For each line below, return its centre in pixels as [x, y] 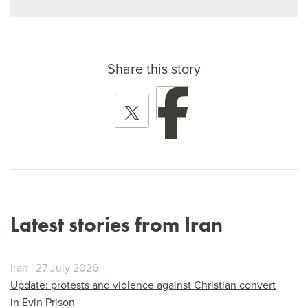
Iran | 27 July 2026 [54, 267]
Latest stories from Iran [117, 224]
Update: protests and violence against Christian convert [143, 284]
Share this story [154, 68]
